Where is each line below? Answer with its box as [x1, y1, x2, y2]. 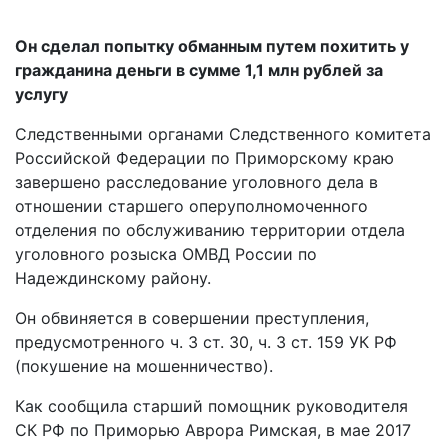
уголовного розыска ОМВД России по [15, 244, 317, 264]
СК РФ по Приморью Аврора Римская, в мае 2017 [15, 420, 411, 440]
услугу [15, 84, 68, 104]
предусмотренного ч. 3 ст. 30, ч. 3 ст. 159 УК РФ [15, 332, 397, 352]
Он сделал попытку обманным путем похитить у [15, 36, 409, 56]
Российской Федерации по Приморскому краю [15, 148, 394, 168]
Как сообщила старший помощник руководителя [15, 396, 408, 416]
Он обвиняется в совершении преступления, [15, 308, 369, 328]
